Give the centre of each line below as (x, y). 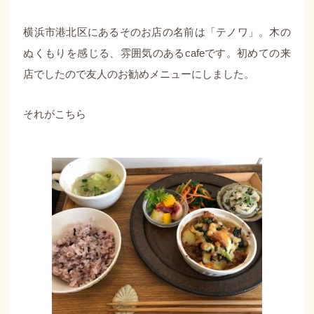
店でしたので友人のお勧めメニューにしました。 (139, 74)
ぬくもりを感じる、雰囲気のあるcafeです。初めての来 (157, 53)
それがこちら (55, 114)
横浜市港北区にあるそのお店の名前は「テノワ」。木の (157, 32)
